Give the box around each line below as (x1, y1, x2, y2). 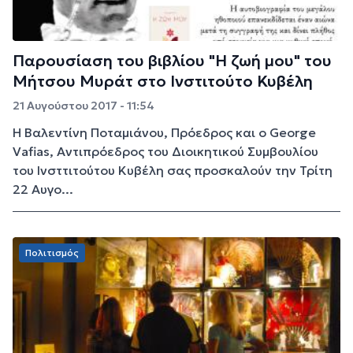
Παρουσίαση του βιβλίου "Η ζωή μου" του (13, 50, 332, 71)
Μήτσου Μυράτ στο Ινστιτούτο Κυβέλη (13, 70, 313, 91)
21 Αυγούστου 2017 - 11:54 (13, 98, 154, 113)
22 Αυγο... (13, 180, 73, 197)
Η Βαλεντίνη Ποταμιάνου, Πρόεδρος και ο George (13, 124, 316, 140)
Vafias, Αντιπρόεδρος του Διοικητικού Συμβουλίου (13, 143, 318, 159)
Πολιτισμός (25, 246, 79, 258)
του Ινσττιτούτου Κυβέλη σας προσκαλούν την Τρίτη (13, 162, 333, 178)
